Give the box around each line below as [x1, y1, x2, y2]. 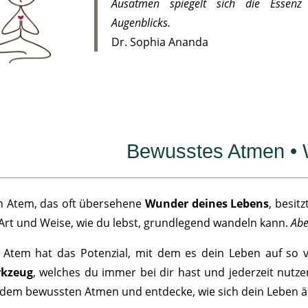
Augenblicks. [111, 15, 170, 31]
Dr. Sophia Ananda [111, 34, 208, 50]
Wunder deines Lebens [145, 196, 269, 212]
